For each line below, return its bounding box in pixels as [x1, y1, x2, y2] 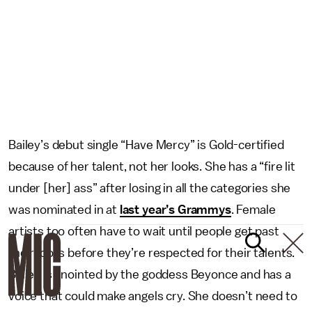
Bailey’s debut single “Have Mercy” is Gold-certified [8, 138, 284, 151]
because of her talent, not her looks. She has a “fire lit [8, 159, 295, 173]
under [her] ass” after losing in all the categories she [8, 181, 291, 194]
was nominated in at [8, 203, 120, 216]
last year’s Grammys [119, 203, 231, 216]
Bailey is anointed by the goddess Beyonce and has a [8, 267, 291, 281]
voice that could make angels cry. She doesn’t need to [8, 289, 297, 302]
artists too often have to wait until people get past [8, 224, 279, 237]
